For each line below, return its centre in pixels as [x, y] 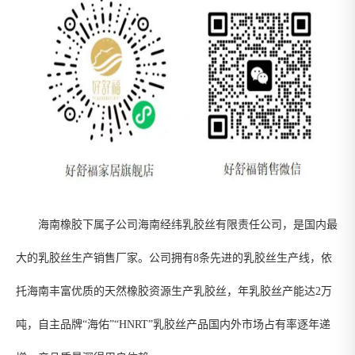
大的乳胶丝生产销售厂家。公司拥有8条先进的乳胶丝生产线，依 [174, 258]
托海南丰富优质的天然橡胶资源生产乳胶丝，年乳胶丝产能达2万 [174, 291]
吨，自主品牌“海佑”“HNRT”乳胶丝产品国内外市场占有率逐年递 [173, 324]
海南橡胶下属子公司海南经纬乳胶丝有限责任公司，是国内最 [177, 225]
